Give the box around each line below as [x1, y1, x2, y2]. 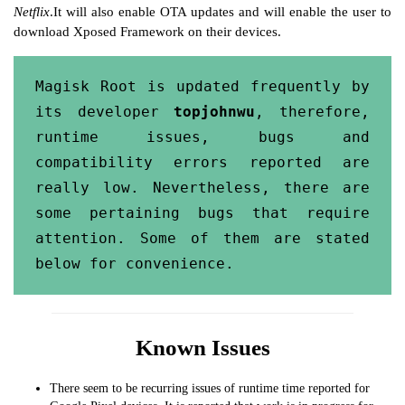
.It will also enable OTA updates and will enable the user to [50, 5, 391, 20]
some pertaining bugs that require [35, 204, 370, 222]
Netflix [14, 5, 50, 20]
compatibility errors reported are [35, 154, 370, 172]
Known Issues [135, 335, 270, 361]
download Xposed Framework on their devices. [14, 24, 281, 40]
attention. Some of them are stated [35, 230, 370, 248]
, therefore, [255, 103, 371, 121]
